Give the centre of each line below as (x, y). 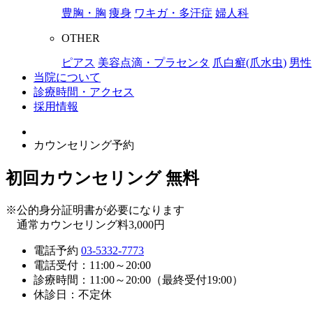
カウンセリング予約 (84, 145)
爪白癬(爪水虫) (249, 62)
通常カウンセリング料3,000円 (91, 224)
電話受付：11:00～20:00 (92, 265)
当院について (67, 77)
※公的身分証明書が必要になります (95, 210)
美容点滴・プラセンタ (154, 62)
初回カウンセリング (86, 178)
